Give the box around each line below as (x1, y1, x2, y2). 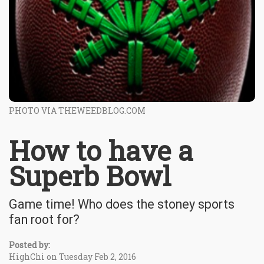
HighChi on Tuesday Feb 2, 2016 (9, 250, 136, 262)
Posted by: (9, 239, 50, 250)
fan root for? (9, 212, 80, 227)
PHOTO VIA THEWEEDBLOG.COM (9, 104, 146, 116)
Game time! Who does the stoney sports (9, 196, 235, 212)
